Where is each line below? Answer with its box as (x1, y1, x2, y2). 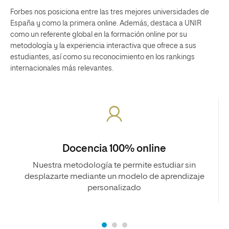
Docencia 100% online (62, 143, 167, 154)
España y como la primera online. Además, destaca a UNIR (10, 19, 201, 27)
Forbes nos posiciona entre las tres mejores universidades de (10, 8, 209, 16)
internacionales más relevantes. (10, 64, 113, 72)
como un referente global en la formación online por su (10, 31, 187, 38)
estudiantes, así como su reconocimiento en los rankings (10, 53, 195, 61)
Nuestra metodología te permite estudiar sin (33, 161, 196, 170)
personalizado (87, 184, 141, 192)
